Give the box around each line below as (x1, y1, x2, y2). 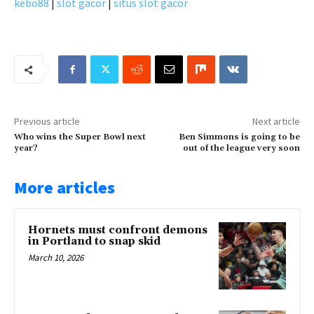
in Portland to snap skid (28, 235, 161, 249)
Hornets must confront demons (28, 224, 207, 238)
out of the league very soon (182, 143, 300, 154)
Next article (252, 115, 300, 128)
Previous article (14, 115, 80, 128)
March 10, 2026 (28, 252, 83, 264)
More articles (14, 177, 115, 199)
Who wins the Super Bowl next (14, 132, 146, 143)
